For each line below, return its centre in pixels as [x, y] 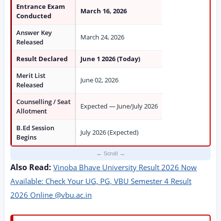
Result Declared [42, 59]
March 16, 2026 [104, 11]
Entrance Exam [41, 6]
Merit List [31, 75]
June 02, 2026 [99, 80]
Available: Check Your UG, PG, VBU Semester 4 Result [101, 181]
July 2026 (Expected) [110, 132]
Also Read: [31, 167]
